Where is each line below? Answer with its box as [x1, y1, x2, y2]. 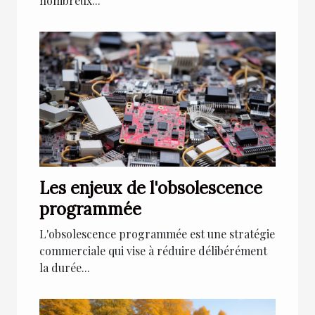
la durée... [39, 260, 90, 276]
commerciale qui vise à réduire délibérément [39, 243, 267, 259]
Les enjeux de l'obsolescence [39, 177, 262, 200]
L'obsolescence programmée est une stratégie [39, 226, 275, 242]
